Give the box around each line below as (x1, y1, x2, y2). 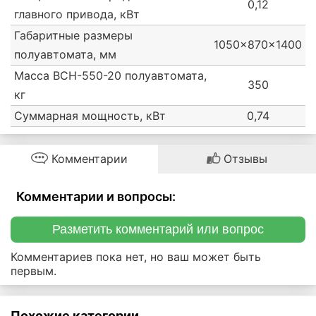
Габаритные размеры (14, 28, 133, 43)
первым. (11, 264, 56, 279)
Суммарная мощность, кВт (14, 109, 166, 123)
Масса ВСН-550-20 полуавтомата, (14, 68, 207, 83)
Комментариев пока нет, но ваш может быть (11, 250, 261, 265)
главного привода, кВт (14, 7, 140, 22)
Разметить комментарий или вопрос (52, 222, 264, 237)
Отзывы (220, 152, 267, 166)
